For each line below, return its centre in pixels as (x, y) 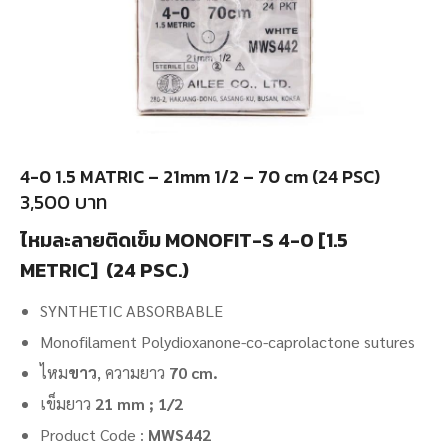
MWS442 (179, 434)
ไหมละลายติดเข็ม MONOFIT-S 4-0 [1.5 (184, 240)
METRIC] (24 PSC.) (104, 270)
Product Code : (94, 434)
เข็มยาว (67, 403)
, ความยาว (133, 372)
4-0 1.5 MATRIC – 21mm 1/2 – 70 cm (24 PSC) (200, 176)
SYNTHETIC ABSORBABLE (131, 310)
